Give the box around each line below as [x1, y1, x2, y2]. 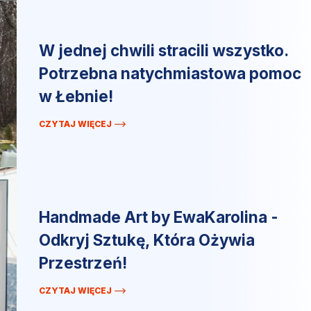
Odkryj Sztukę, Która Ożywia [39, 230, 255, 249]
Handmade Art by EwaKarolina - [39, 207, 278, 226]
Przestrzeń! [39, 253, 127, 272]
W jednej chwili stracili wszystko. [39, 40, 289, 60]
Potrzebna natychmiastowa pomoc [39, 63, 301, 83]
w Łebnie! [39, 86, 113, 106]
